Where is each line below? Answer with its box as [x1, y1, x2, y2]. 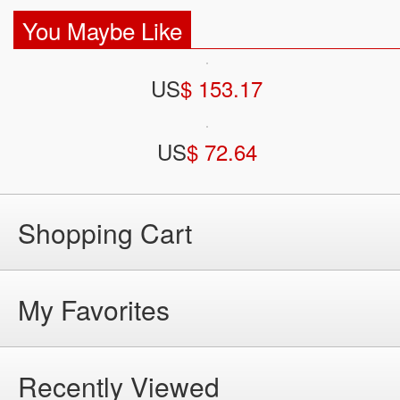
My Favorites [18, 289, 170, 329]
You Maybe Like [22, 12, 182, 46]
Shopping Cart [18, 212, 192, 252]
